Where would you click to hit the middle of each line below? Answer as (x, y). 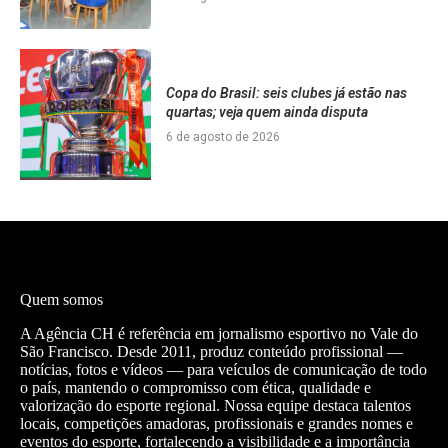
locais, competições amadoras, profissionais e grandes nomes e (216, 423)
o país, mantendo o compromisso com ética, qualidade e (195, 387)
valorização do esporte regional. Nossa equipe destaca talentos (215, 405)
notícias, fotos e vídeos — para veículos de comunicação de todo (223, 369)
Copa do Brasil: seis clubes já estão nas (286, 92)
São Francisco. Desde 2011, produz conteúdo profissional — (211, 351)
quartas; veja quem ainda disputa (266, 111)
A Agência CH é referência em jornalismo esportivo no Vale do (219, 333)
